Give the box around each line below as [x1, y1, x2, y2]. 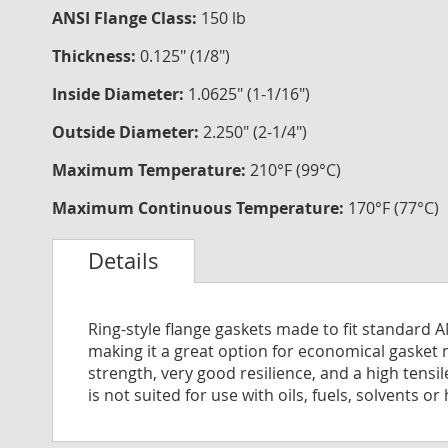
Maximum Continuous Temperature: [52, 197, 348, 219]
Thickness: [52, 45, 140, 67]
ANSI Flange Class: [52, 7, 201, 29]
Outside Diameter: [52, 121, 203, 143]
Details [88, 246, 159, 276]
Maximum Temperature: [52, 159, 250, 181]
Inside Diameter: [52, 83, 188, 105]
